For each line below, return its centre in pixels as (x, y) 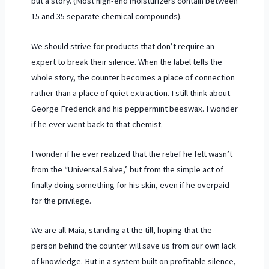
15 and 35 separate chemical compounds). (106, 17)
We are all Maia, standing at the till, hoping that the (121, 230)
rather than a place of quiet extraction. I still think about (130, 93)
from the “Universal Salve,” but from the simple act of (127, 169)
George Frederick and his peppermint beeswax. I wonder (134, 108)
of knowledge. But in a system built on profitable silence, (133, 261)
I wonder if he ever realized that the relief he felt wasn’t (131, 153)
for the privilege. (61, 200)
